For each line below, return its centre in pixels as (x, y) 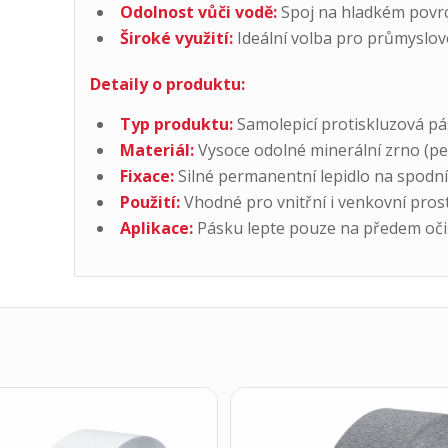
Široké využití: (176, 38)
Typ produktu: (176, 123)
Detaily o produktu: (167, 84)
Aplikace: (156, 227)
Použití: (149, 201)
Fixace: (146, 175)
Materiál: (156, 149)
